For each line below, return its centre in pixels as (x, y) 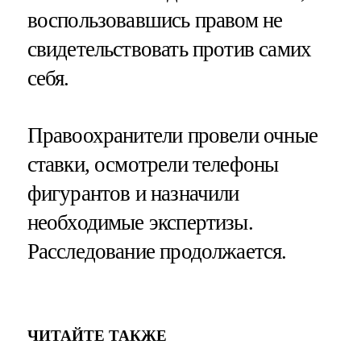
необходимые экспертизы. (140, 223)
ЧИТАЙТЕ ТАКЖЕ (97, 335)
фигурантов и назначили (133, 194)
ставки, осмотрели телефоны (153, 165)
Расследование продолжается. (157, 252)
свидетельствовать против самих (169, 50)
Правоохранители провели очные (172, 136)
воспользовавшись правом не (155, 21)
